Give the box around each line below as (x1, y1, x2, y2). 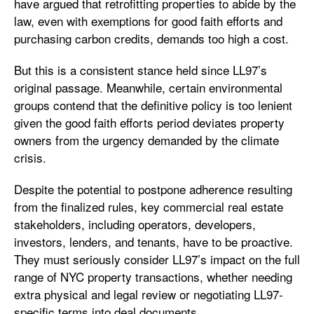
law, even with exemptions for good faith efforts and (14, 11, 282, 29)
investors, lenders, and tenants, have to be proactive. (14, 232, 293, 250)
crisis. (14, 148, 46, 166)
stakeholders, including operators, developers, (14, 214, 256, 233)
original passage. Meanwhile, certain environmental (14, 78, 282, 96)
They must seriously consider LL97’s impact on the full (14, 250, 300, 268)
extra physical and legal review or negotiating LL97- (14, 285, 283, 303)
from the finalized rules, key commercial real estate (14, 197, 283, 215)
